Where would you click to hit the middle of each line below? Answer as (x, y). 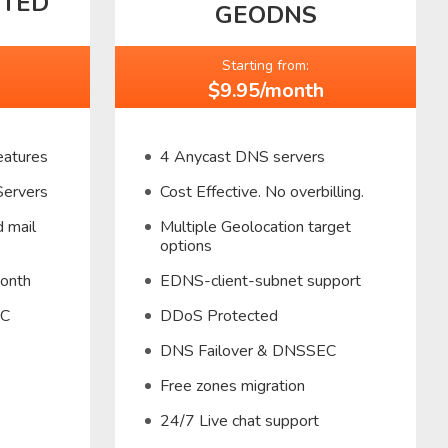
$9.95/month (265, 90)
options (186, 245)
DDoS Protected (219, 315)
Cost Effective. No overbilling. (262, 191)
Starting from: (266, 65)
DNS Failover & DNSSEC (248, 350)
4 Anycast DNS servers (243, 156)
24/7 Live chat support (240, 420)
